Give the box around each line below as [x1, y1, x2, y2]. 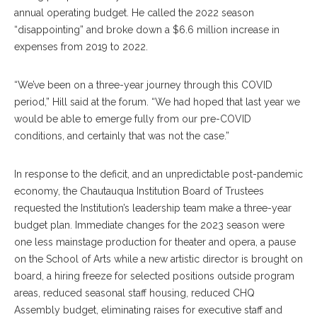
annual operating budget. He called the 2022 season [14, 7, 254, 19]
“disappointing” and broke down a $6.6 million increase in [14, 24, 279, 36]
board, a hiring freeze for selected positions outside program [14, 270, 294, 282]
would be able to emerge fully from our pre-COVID [14, 113, 251, 125]
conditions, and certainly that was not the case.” [14, 130, 229, 142]
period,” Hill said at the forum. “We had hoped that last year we [14, 96, 300, 108]
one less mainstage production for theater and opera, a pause [14, 236, 296, 248]
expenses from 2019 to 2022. [14, 41, 148, 53]
